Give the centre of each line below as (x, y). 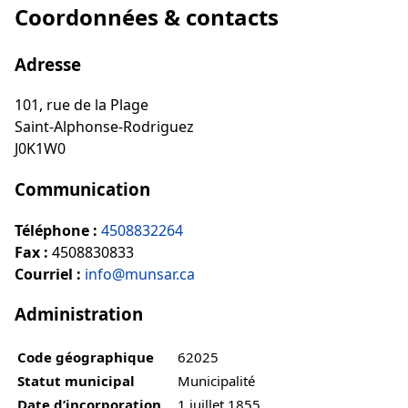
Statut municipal (76, 381)
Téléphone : (56, 230)
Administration (79, 314)
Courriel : (48, 274)
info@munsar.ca (140, 274)
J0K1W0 (40, 149)
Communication (82, 189)
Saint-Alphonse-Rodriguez (104, 127)
